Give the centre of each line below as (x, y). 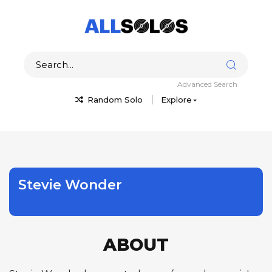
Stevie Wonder (70, 185)
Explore (176, 99)
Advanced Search (207, 84)
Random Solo (114, 99)
